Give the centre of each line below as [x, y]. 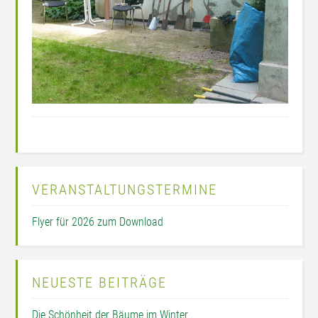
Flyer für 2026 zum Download [98, 222]
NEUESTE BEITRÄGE [100, 283]
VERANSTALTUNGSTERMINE [125, 190]
